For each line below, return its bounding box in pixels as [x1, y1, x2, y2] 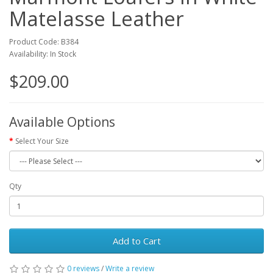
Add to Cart [112, 235, 161, 247]
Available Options [9, 113, 115, 130]
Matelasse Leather [9, 5, 184, 32]
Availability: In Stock [9, 49, 76, 59]
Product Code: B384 [9, 37, 79, 47]
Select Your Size [15, 136, 69, 146]
